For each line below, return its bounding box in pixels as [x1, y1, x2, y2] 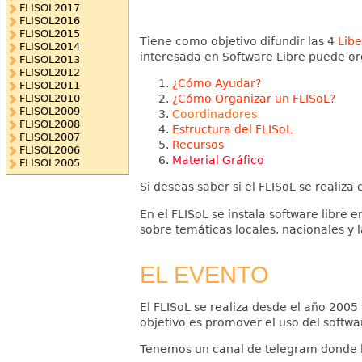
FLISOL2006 [19, 144, 80, 157]
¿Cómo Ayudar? [171, 76, 261, 90]
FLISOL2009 [19, 105, 80, 118]
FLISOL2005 [19, 157, 80, 170]
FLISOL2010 [19, 92, 80, 105]
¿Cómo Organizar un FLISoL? [171, 91, 335, 105]
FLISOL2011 [19, 79, 80, 92]
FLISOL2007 [19, 131, 80, 144]
